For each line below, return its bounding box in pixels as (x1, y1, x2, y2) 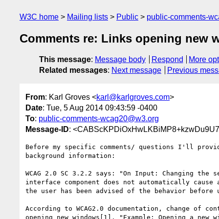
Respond (151, 55, 183, 64)
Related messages (39, 66, 108, 75)
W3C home (20, 13, 59, 21)
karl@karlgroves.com (96, 92, 170, 101)
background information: (25, 152, 115, 159)
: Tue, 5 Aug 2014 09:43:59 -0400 (43, 103, 157, 112)
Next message (111, 66, 161, 75)
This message (39, 55, 91, 64)
